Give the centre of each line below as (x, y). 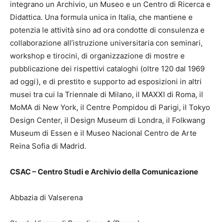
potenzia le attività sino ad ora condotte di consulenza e (107, 30)
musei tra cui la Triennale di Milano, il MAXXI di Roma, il (107, 95)
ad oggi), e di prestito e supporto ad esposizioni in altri (106, 82)
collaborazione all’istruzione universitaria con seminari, (106, 43)
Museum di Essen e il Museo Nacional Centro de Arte (103, 133)
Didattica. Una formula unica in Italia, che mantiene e (101, 17)
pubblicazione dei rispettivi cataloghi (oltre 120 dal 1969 (107, 69)
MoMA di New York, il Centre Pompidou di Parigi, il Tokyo (110, 108)
